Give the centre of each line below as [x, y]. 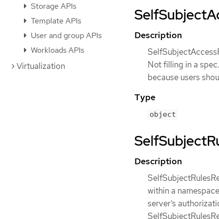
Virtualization [41, 66]
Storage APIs [53, 6]
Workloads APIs [56, 50]
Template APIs [55, 21]
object [163, 114]
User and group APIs [65, 35]
